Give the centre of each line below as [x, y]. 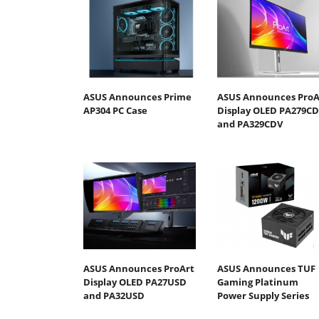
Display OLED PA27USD [135, 282]
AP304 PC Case [115, 111]
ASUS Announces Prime [137, 97]
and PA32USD [114, 295]
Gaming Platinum [257, 282]
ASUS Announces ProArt [139, 268]
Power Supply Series [263, 295]
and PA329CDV [250, 124]
